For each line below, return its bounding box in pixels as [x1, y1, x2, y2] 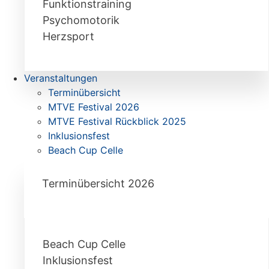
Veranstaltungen [24, 72, 97, 84]
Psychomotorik [43, 14, 119, 26]
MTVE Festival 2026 [48, 101, 139, 113]
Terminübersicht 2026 [42, 177, 154, 190]
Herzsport [43, 30, 94, 43]
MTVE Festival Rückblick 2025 [48, 115, 186, 127]
